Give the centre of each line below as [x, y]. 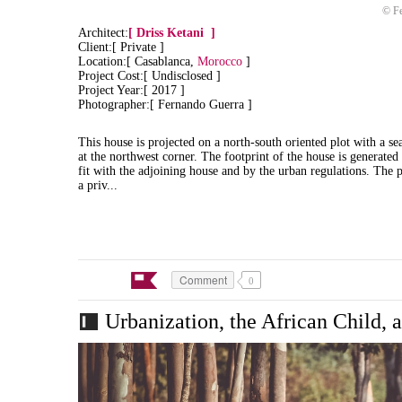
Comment [203, 279]
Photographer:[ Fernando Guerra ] [165, 104]
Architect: [103, 32]
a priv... [98, 185]
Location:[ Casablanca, [138, 61]
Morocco [220, 61]
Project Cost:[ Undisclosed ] [149, 75]
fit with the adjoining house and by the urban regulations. [226, 170]
